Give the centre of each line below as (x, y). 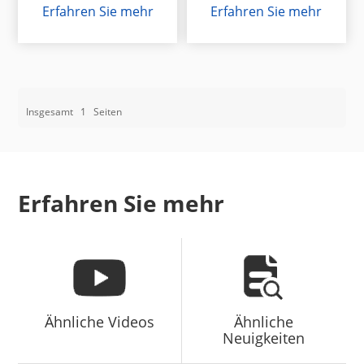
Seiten (107, 112)
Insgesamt (51, 112)
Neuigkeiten (264, 338)
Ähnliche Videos (100, 322)
